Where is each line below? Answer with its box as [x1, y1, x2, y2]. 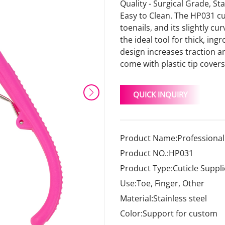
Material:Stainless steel [120, 193, 207, 204]
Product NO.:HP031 [120, 148, 193, 159]
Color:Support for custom [120, 208, 217, 219]
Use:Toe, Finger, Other [120, 178, 204, 189]
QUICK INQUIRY [133, 89, 187, 99]
